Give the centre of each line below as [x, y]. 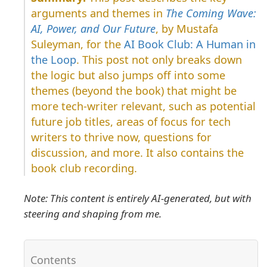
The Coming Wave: [211, 13]
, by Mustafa [187, 29]
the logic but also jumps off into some [128, 75]
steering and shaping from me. [93, 214]
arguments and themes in [98, 13]
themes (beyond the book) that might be [134, 91]
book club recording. [84, 168]
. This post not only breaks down [159, 60]
